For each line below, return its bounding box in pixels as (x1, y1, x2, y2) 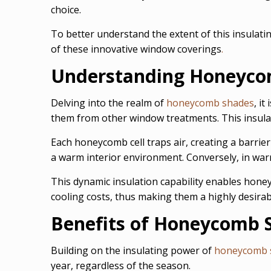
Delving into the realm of (51, 96, 166, 110)
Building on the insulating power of (51, 244, 214, 258)
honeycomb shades (166, 96, 254, 110)
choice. (51, 3, 81, 17)
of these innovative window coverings (51, 42, 221, 56)
